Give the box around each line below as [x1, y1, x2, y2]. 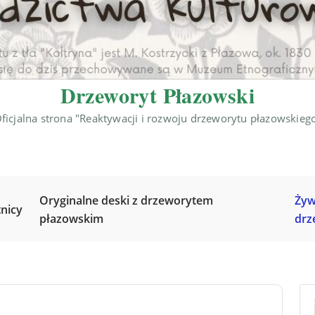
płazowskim [39, 211, 104, 226]
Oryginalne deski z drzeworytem [39, 193, 214, 208]
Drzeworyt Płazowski [60, 79, 255, 110]
